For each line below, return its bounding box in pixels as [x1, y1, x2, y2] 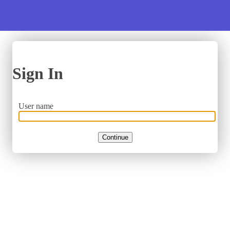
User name [18, 102, 53, 111]
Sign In [12, 64, 63, 83]
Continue [102, 133, 128, 142]
